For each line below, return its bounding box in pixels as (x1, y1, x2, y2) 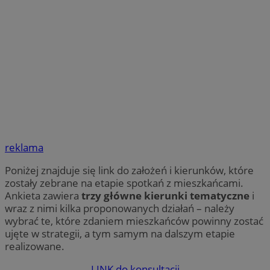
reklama (5, 140, 43, 155)
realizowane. (5, 239, 64, 254)
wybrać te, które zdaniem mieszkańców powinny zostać (5, 214, 263, 228)
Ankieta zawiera (5, 189, 81, 203)
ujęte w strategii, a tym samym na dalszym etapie (5, 227, 235, 241)
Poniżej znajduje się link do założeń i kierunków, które (5, 163, 254, 178)
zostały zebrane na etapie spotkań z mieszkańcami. (5, 176, 243, 190)
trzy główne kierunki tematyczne (81, 189, 250, 203)
